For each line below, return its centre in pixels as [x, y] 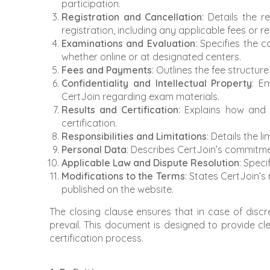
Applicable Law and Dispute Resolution [150, 163]
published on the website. [118, 190]
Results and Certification [120, 110]
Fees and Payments [107, 70]
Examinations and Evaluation [128, 44]
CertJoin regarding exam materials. [140, 97]
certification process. [96, 238]
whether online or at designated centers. [151, 57]
